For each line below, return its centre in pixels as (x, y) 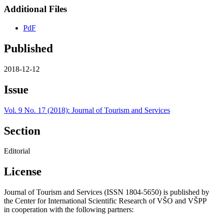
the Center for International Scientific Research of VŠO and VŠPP (105, 201)
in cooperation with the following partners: (69, 210)
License (23, 172)
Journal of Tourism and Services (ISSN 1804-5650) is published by (107, 192)
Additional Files (35, 9)
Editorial (17, 151)
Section (22, 131)
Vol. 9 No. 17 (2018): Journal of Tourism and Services (87, 110)
